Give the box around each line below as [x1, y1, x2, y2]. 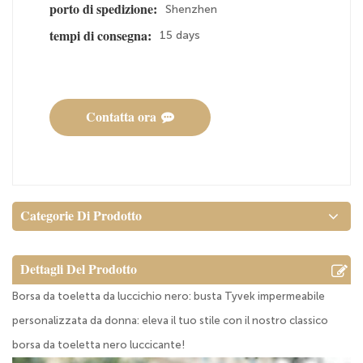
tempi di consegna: [49, 28, 152, 43]
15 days [160, 28, 200, 43]
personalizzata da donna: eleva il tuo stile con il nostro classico [12, 314, 328, 327]
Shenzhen [165, 2, 217, 16]
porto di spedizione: [49, 2, 157, 17]
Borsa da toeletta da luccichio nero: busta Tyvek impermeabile [12, 289, 325, 302]
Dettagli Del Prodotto [20, 262, 137, 276]
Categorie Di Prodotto [20, 208, 142, 223]
